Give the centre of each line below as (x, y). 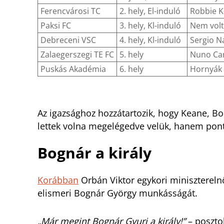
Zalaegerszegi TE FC (77, 55)
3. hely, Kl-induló (150, 26)
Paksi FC (56, 26)
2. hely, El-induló (150, 11)
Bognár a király (94, 153)
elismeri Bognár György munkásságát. (117, 193)
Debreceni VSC (68, 40)
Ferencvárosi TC (70, 11)
